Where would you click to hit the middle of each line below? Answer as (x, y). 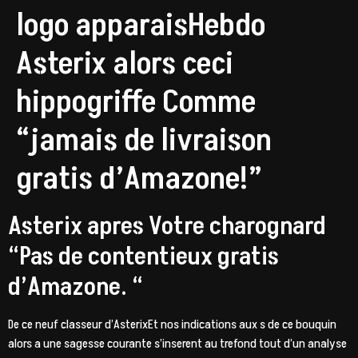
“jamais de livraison (144, 141)
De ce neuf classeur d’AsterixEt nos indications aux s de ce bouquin (172, 324)
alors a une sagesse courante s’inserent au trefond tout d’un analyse (177, 344)
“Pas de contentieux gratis (143, 257)
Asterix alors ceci (125, 64)
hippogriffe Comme (136, 102)
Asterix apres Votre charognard (167, 226)
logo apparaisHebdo (141, 26)
